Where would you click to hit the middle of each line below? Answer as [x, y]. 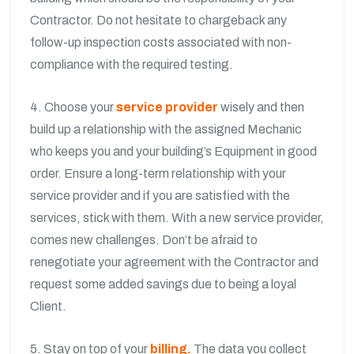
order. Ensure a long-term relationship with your [158, 173]
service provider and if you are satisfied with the [160, 196]
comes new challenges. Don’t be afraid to [144, 240]
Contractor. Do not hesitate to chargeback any [158, 20]
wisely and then [261, 107]
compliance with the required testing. [133, 64]
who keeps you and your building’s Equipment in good [173, 151]
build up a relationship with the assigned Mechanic [166, 129]
